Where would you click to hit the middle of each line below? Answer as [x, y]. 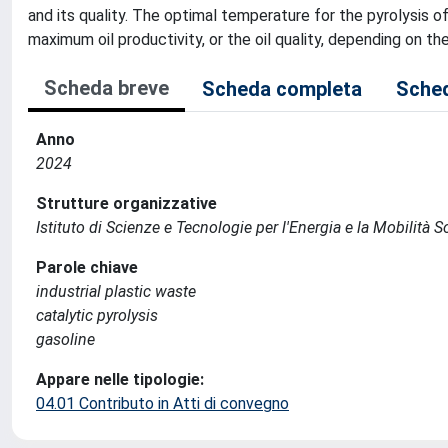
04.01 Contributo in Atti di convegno [162, 403]
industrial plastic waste [116, 291]
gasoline [65, 339]
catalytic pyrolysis [97, 315]
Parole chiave [87, 267]
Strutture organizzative [126, 203]
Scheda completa [282, 89]
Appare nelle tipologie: [120, 379]
